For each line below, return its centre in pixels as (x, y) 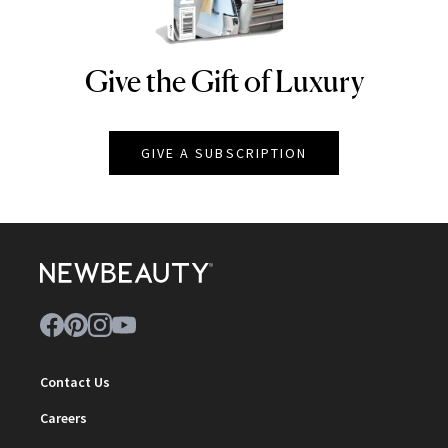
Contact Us (75, 381)
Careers (63, 417)
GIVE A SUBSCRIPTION (224, 152)
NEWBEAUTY (202, 78)
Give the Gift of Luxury (224, 80)
